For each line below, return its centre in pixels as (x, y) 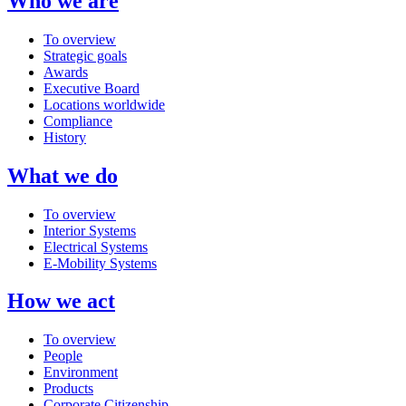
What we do (63, 175)
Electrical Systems (96, 246)
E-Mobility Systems (100, 263)
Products (68, 389)
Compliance (78, 121)
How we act (61, 301)
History (65, 137)
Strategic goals (85, 55)
